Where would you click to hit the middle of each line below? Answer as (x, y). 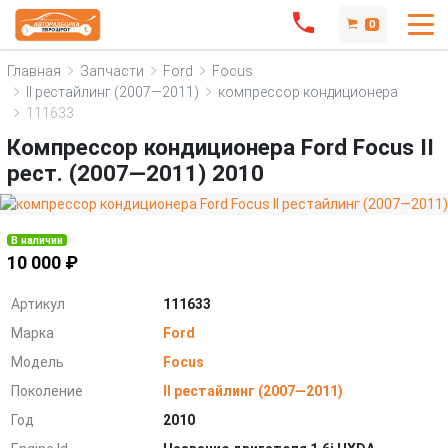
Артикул (38, 303)
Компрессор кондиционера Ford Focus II (220, 147)
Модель (38, 361)
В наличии (37, 240)
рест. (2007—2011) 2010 (135, 173)
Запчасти (112, 70)
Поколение (47, 390)
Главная (34, 70)
